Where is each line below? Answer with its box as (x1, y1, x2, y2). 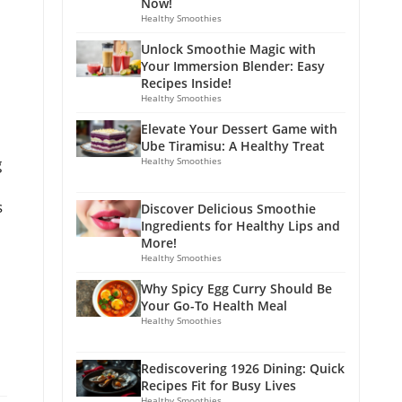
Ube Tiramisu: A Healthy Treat (141, 137, 325, 155)
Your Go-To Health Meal (141, 297, 287, 315)
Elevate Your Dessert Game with (141, 120, 337, 138)
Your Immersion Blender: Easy (141, 57, 325, 75)
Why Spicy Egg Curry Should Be (141, 280, 332, 298)
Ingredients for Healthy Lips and (141, 217, 340, 235)
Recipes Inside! (141, 74, 232, 92)
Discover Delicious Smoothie (141, 200, 316, 218)
